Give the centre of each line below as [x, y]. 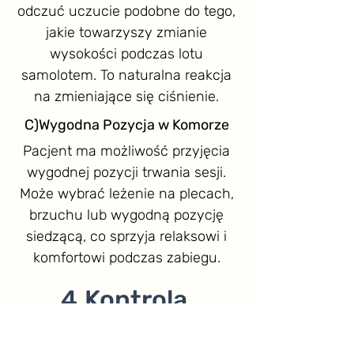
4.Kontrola [126, 299]
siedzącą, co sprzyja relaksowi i [126, 236]
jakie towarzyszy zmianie [126, 32]
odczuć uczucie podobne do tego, [126, 11]
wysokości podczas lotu [126, 53]
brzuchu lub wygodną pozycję [126, 215]
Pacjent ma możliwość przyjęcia [126, 151]
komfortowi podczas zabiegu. [126, 257]
